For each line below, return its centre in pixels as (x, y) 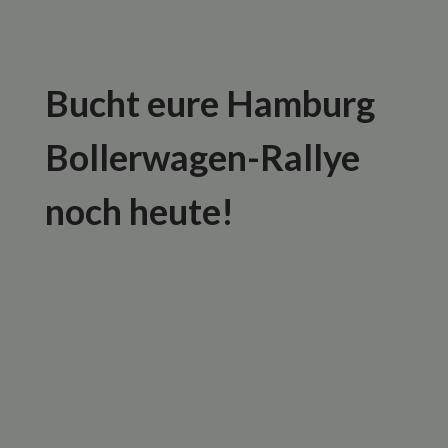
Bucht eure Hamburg (209, 102)
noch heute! (139, 210)
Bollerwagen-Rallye (202, 156)
